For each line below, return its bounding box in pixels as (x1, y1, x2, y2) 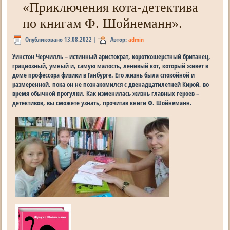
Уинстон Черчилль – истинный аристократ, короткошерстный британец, (12, 51, 211, 61)
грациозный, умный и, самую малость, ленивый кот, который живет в (12, 61, 209, 70)
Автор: (110, 35, 127, 44)
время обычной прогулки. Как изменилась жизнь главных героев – (12, 88, 200, 98)
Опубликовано (25, 35, 63, 44)
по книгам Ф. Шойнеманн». (23, 16, 183, 31)
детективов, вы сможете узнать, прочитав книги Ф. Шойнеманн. (12, 98, 193, 107)
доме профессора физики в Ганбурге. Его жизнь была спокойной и (12, 70, 195, 80)
